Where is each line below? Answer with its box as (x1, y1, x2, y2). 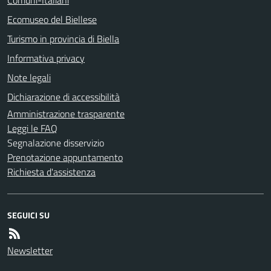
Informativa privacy (7, 50, 85, 65)
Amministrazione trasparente (7, 106, 125, 121)
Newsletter (7, 243, 53, 258)
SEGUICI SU (7, 208, 50, 221)
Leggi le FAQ (7, 120, 57, 135)
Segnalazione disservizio (7, 135, 104, 150)
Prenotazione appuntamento (7, 149, 123, 165)
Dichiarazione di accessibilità (7, 89, 120, 104)
